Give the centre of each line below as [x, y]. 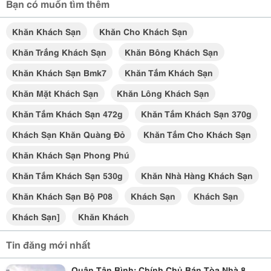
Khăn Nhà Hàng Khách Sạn [197, 175]
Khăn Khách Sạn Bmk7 [59, 73]
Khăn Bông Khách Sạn [171, 52]
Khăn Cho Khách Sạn [143, 31]
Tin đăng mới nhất [48, 244]
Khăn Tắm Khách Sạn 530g [67, 175]
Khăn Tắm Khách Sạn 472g [67, 114]
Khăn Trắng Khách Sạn [59, 52]
